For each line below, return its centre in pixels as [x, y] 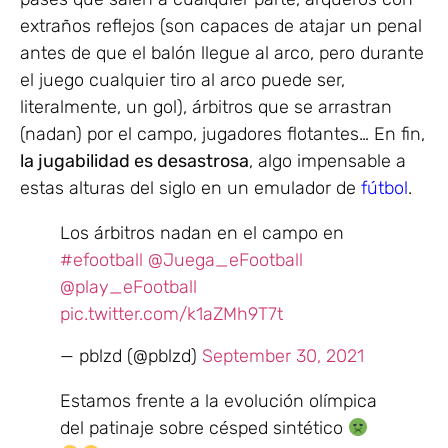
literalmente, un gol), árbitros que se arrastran [206, 107]
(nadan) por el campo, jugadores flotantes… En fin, [222, 134]
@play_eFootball [128, 287]
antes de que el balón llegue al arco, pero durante [222, 53]
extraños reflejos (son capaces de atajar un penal [221, 26]
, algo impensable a [327, 161]
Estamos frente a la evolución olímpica [218, 400]
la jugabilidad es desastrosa [134, 161]
